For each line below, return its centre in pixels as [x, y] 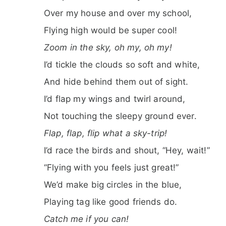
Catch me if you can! [87, 219]
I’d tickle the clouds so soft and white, [122, 64]
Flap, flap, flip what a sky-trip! [106, 133]
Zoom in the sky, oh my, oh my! [108, 47]
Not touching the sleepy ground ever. [120, 116]
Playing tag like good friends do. [111, 202]
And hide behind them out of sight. [116, 81]
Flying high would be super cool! [111, 30]
